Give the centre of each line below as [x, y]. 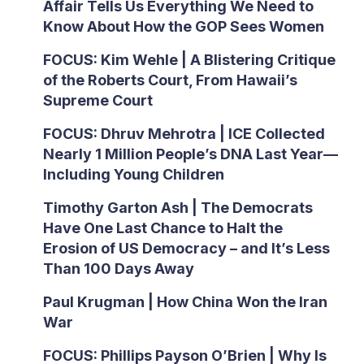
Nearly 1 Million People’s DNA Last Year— [190, 154]
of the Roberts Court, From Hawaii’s [170, 80]
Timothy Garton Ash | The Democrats [178, 208]
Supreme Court [97, 100]
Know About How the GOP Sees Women [183, 26]
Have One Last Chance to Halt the [162, 228]
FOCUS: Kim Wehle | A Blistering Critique [189, 60]
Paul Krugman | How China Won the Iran [185, 302]
